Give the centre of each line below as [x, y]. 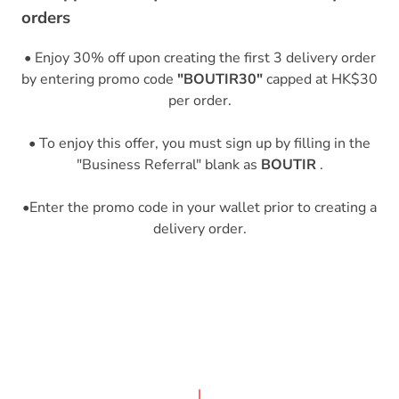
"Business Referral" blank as [168, 164]
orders [46, 17]
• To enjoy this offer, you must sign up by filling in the [199, 143]
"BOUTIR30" [220, 79]
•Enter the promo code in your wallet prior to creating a [199, 207]
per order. [199, 100]
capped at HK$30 [320, 79]
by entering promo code [99, 79]
